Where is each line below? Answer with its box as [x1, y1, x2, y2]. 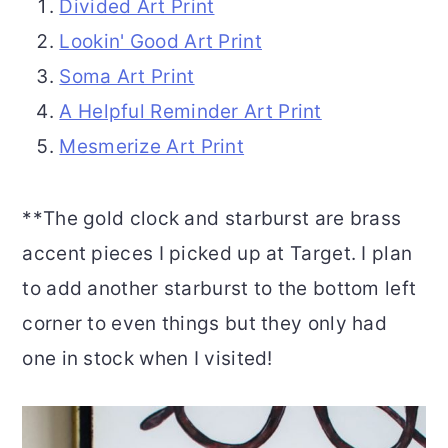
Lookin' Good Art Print [59, 29, 262, 53]
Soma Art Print [59, 64, 195, 88]
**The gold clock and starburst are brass [22, 206, 402, 230]
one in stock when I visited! [22, 346, 273, 370]
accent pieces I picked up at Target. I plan [22, 241, 413, 265]
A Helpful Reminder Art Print [59, 99, 322, 123]
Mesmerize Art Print [59, 134, 245, 158]
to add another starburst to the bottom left [22, 276, 417, 300]
